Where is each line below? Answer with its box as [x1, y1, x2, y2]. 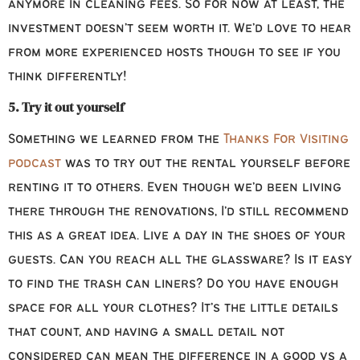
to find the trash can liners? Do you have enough [8, 277, 338, 292]
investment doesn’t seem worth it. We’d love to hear [8, 22, 351, 36]
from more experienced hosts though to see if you [8, 46, 341, 60]
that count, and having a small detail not [8, 325, 284, 340]
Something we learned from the [8, 133, 223, 147]
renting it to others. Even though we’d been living [8, 181, 342, 195]
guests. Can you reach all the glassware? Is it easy [8, 253, 352, 268]
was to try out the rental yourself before [61, 157, 350, 171]
